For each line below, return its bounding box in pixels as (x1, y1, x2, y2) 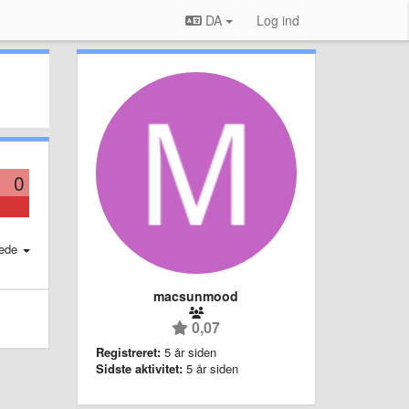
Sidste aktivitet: (95, 359, 183, 377)
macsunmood (153, 286, 239, 305)
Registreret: (95, 342, 161, 361)
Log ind (257, 11, 299, 29)
